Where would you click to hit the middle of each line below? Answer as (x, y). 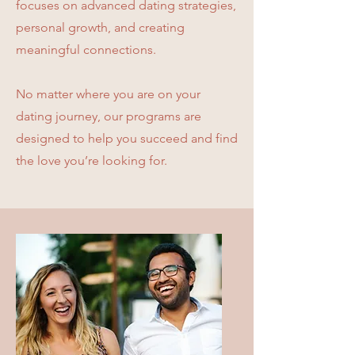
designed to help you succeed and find (127, 138)
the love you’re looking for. (92, 160)
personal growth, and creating (100, 27)
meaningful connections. (86, 50)
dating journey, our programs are (109, 116)
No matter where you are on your (108, 94)
